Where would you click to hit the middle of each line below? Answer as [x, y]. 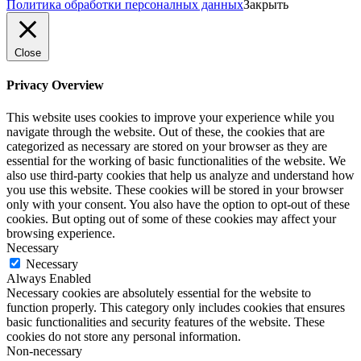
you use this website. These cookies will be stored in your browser [175, 189]
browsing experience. [61, 233]
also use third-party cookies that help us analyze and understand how [180, 175]
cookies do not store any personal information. [124, 336]
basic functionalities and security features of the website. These [166, 322]
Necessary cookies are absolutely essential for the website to [159, 293]
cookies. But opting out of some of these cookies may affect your [171, 218]
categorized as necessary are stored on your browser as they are [167, 146]
